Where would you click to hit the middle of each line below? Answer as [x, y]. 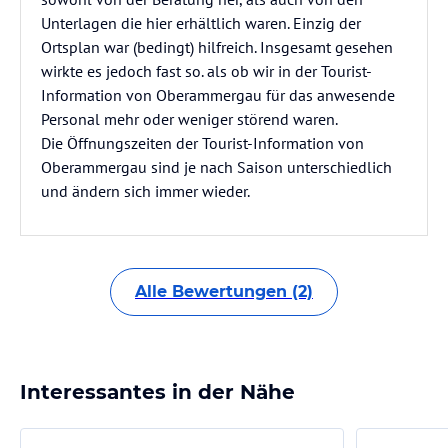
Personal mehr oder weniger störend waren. [189, 119]
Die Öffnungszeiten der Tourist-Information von [202, 143]
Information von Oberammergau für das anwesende [218, 95]
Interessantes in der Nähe [157, 392]
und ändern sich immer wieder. [145, 191]
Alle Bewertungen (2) [224, 291]
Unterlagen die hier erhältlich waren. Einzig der [201, 23]
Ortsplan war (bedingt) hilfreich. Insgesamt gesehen [217, 47]
